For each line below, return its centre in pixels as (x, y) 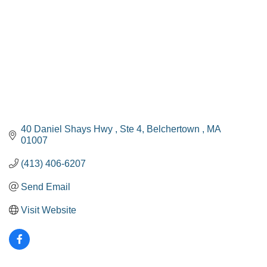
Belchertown (174, 129)
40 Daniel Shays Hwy (68, 129)
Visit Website (49, 210)
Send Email (46, 187)
